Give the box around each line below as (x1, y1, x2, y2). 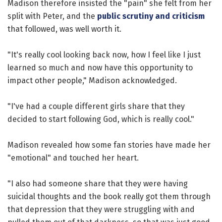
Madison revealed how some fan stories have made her (7, 140, 211, 150)
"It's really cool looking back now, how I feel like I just (7, 50, 201, 59)
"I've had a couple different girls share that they (7, 101, 185, 111)
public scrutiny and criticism (97, 11, 205, 21)
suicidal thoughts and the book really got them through (7, 191, 211, 201)
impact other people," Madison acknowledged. (7, 75, 177, 85)
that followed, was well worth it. (7, 24, 121, 34)
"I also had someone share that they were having (7, 178, 188, 188)
